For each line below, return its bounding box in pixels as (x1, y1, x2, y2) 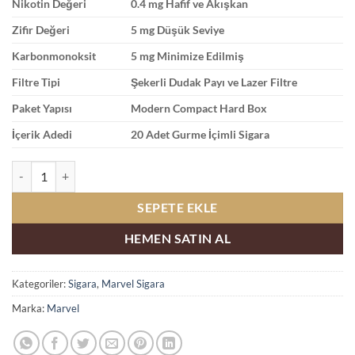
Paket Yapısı (12, 101, 72, 115)
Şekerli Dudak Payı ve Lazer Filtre (131, 74, 298, 89)
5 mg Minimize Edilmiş (131, 48, 245, 63)
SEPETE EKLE (137, 200, 218, 215)
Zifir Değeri (12, 22, 70, 36)
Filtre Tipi (12, 74, 60, 89)
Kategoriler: (12, 277, 68, 290)
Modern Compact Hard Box (131, 101, 268, 115)
